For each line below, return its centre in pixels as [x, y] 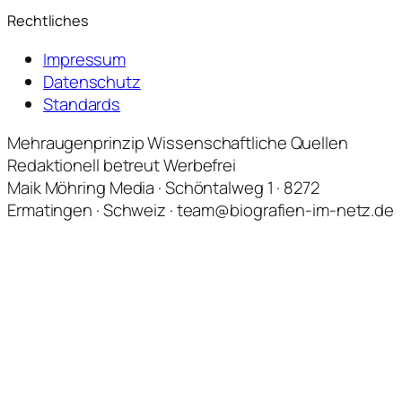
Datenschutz [92, 81]
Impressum [85, 59]
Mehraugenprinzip [76, 143]
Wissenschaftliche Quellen [248, 143]
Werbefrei [200, 166]
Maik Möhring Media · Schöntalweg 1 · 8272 [163, 188]
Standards [82, 104]
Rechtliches [48, 20]
